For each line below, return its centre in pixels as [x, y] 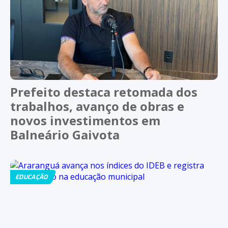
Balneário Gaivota [65, 135]
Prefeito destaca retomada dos [104, 92]
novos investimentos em [85, 120]
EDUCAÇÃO [32, 177]
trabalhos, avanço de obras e [97, 106]
